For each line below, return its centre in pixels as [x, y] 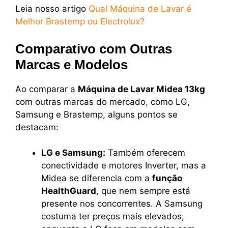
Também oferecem [145, 153]
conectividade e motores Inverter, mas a [124, 166]
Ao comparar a [47, 89]
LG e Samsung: [73, 153]
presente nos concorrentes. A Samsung [122, 204]
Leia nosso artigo [52, 9]
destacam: [37, 127]
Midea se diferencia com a [97, 178]
